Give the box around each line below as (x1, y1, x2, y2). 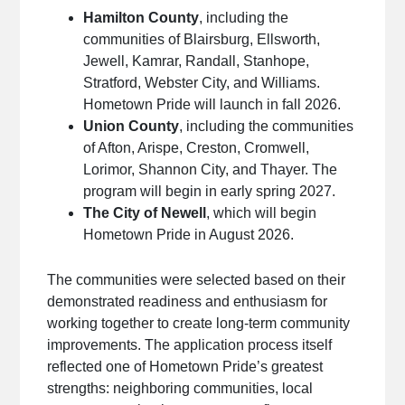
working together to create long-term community (47, 315, 351, 331)
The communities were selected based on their (47, 271, 346, 287)
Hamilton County (83, 9, 200, 25)
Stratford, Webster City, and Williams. (83, 74, 321, 90)
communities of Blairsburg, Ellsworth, (83, 31, 321, 47)
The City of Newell (83, 204, 207, 221)
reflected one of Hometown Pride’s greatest (47, 358, 324, 374)
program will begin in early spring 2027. (83, 183, 336, 199)
